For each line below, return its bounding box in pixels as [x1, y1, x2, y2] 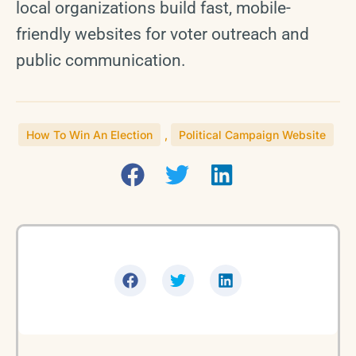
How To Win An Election [26, 128, 153, 142]
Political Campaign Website [179, 128, 326, 142]
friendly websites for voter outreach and [16, 24, 309, 44]
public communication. [16, 50, 186, 70]
